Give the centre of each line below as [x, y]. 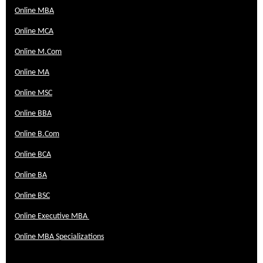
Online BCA [33, 155]
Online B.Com [37, 134]
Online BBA [33, 114]
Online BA [31, 175]
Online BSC [32, 196]
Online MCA [34, 31]
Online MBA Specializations [59, 237]
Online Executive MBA [52, 216]
